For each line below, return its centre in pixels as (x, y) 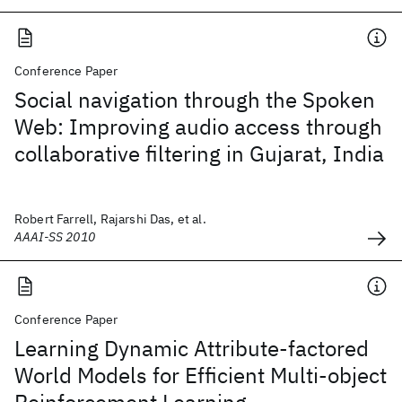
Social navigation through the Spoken (195, 100)
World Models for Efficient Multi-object (201, 375)
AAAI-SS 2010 (55, 237)
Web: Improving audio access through (198, 127)
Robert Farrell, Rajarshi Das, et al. (110, 219)
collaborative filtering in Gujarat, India (199, 153)
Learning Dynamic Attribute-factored (192, 348)
